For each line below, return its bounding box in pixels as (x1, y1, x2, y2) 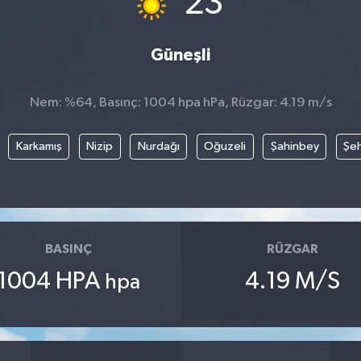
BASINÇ (44, 243, 92, 255)
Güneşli (151, 47, 210, 64)
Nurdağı (137, 139, 180, 152)
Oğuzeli (204, 139, 247, 152)
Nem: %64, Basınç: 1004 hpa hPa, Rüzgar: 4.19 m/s (29, 96, 332, 110)
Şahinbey (270, 139, 319, 152)
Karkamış (15, 139, 62, 152)
